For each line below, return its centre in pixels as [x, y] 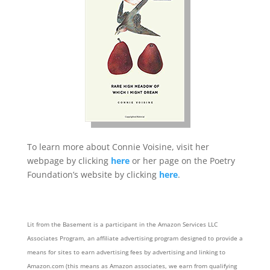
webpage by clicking [69, 161]
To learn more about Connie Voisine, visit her [118, 147]
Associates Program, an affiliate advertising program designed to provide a [135, 238]
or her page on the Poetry [182, 161]
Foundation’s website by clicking [93, 174]
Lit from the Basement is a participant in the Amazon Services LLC [122, 224]
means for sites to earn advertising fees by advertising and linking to [126, 252]
